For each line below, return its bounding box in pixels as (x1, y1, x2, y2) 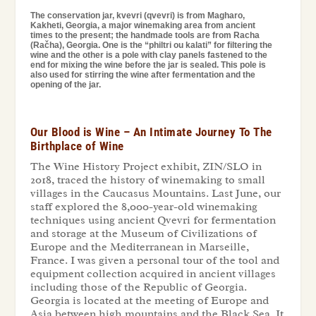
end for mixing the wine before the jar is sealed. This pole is (30, 60, 266, 71)
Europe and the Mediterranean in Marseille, (30, 240, 249, 255)
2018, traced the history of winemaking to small (30, 173, 265, 188)
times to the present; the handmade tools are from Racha (30, 30, 260, 41)
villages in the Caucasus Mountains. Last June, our (30, 186, 281, 201)
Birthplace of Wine (30, 139, 124, 154)
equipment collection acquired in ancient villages (30, 267, 276, 281)
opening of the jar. (30, 80, 101, 90)
